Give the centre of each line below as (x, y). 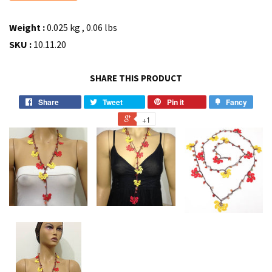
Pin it (175, 102)
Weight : (27, 27)
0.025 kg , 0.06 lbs (81, 27)
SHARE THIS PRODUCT (136, 78)
